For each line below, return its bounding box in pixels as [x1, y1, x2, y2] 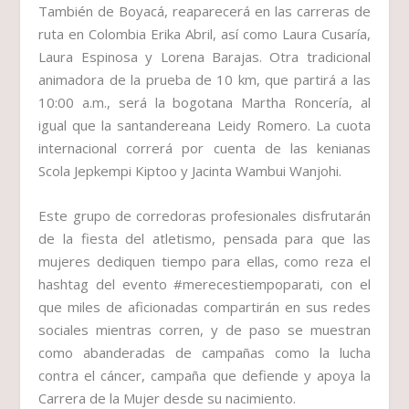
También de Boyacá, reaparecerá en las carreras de [38, 2, 371, 21]
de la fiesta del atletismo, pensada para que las [38, 229, 371, 248]
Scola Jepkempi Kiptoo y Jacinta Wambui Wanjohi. [38, 162, 342, 181]
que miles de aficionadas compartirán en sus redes [38, 298, 371, 317]
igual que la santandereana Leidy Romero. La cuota [38, 116, 371, 135]
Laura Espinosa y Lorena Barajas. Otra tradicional [38, 47, 371, 67]
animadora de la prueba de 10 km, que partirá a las [38, 70, 371, 89]
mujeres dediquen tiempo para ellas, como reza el [38, 252, 371, 271]
